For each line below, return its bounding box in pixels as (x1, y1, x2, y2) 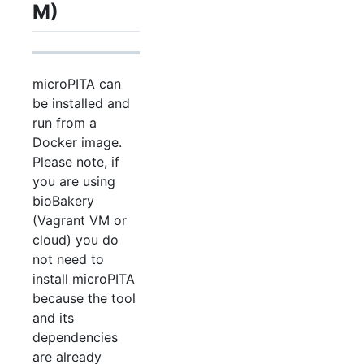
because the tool (32, 289, 136, 306)
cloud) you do (32, 231, 119, 248)
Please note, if (32, 153, 119, 170)
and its (32, 309, 74, 326)
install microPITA (32, 270, 135, 287)
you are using (32, 172, 115, 189)
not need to (32, 250, 104, 267)
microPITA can (32, 75, 121, 92)
